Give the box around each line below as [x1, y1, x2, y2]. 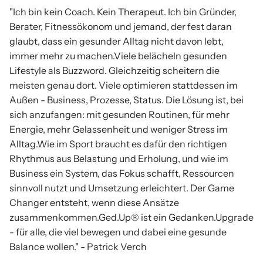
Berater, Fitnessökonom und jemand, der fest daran [9, 21, 232, 32]
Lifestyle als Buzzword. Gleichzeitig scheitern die [9, 65, 220, 76]
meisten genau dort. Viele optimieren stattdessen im [9, 79, 238, 91]
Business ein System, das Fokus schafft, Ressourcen [9, 167, 234, 179]
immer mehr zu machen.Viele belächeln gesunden [9, 50, 227, 62]
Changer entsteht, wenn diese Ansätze [9, 197, 179, 208]
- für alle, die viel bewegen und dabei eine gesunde [9, 226, 227, 238]
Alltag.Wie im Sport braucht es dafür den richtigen [9, 138, 227, 150]
